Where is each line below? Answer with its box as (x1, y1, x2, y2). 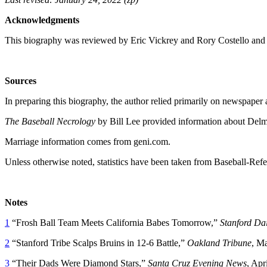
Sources (5, 75, 36, 86)
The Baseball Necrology (5, 116, 95, 126)
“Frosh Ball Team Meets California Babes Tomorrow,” (10, 217, 220, 228)
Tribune (222, 237, 252, 248)
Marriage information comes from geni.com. (5, 136, 170, 147)
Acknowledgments (5, 14, 79, 25)
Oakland (187, 237, 220, 248)
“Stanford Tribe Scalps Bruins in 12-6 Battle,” (10, 237, 187, 248)
